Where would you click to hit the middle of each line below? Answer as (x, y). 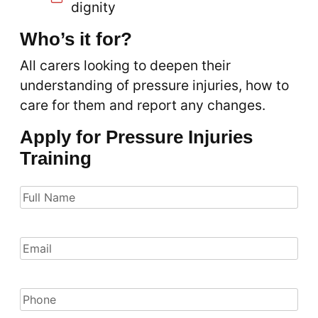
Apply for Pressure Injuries (136, 137)
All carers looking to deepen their (125, 65)
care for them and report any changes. (143, 105)
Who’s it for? (76, 39)
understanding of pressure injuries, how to (154, 85)
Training (56, 158)
